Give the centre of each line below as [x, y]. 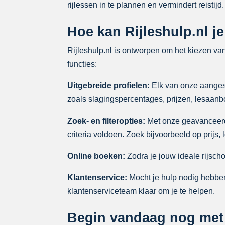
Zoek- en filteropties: [106, 121]
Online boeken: [96, 156]
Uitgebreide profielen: [109, 85]
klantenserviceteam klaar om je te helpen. [141, 191]
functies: [82, 64]
